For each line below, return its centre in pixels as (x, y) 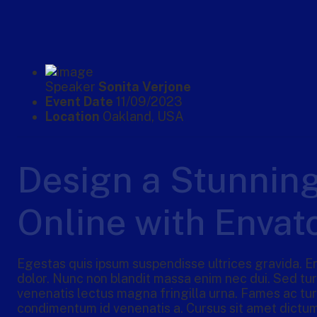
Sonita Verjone (145, 87)
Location (73, 117)
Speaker (72, 87)
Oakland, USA (142, 117)
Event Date (79, 102)
